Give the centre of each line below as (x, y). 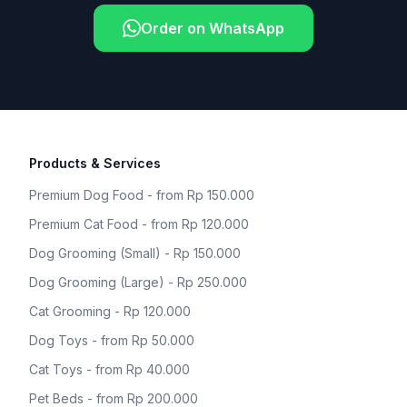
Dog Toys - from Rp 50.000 (112, 340)
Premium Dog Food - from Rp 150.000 (142, 195)
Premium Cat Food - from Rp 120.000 (139, 224)
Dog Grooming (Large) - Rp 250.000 (138, 282)
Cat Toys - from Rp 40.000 (109, 369)
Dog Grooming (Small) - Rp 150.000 (135, 253)
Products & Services (95, 163)
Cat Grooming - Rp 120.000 (110, 311)
